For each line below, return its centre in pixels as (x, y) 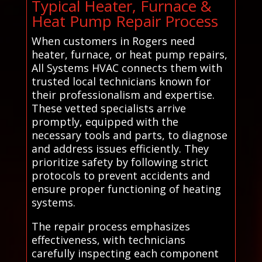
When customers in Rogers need (113, 41)
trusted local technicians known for (121, 82)
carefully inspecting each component (125, 254)
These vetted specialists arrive (108, 108)
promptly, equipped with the (105, 122)
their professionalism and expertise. (123, 95)
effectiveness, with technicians (108, 240)
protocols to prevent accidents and (120, 176)
